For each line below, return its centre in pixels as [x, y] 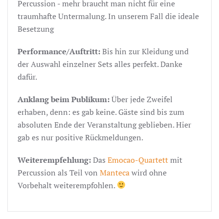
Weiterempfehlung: [55, 160]
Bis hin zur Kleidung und [145, 51]
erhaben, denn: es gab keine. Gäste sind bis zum [101, 112]
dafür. [27, 77]
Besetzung [36, 29]
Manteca [115, 172]
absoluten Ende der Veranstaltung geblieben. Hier [104, 124]
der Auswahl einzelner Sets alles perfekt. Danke [100, 64]
